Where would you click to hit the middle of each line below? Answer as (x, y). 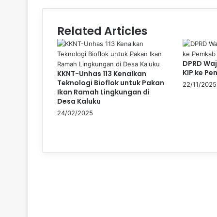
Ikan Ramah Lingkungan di (103, 92)
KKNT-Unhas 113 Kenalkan (102, 73)
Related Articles (102, 31)
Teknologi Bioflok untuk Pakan (111, 83)
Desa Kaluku (79, 101)
